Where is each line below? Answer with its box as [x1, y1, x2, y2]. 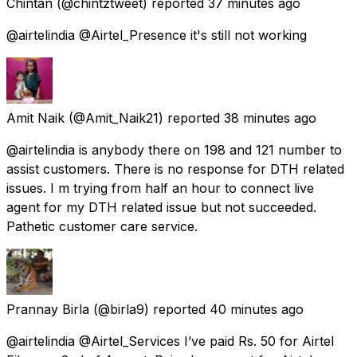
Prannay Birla [6, 300, 89, 317]
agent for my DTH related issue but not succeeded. [6, 198, 316, 215]
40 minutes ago [210, 300, 304, 317]
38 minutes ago [224, 109, 316, 126]
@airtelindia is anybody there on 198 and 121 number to [6, 141, 342, 158]
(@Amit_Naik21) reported [69, 109, 220, 126]
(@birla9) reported [93, 300, 206, 317]
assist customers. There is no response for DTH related [6, 160, 344, 177]
